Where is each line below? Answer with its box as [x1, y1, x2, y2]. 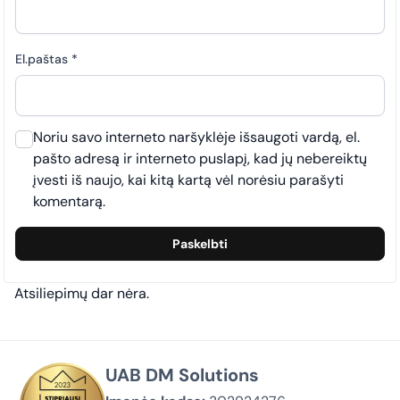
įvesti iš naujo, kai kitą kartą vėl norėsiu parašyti [33, 171, 344, 190]
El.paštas [15, 51, 71, 68]
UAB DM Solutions [105, 363, 259, 387]
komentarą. [33, 192, 105, 212]
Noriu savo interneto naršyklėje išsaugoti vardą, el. [33, 128, 360, 147]
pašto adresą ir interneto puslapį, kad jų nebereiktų [33, 149, 367, 169]
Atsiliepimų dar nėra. [14, 284, 149, 304]
